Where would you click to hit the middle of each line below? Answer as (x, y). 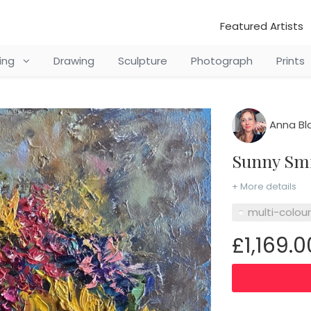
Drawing (74, 61)
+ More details (264, 186)
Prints (290, 61)
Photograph (221, 61)
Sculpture (142, 61)
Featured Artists (262, 26)
